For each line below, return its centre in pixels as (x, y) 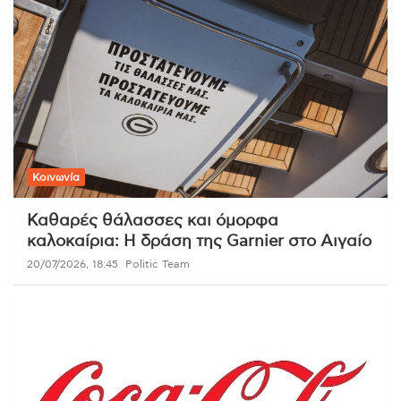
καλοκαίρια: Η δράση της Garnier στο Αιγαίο (199, 241)
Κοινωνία (56, 177)
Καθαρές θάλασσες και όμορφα (153, 221)
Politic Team (158, 264)
